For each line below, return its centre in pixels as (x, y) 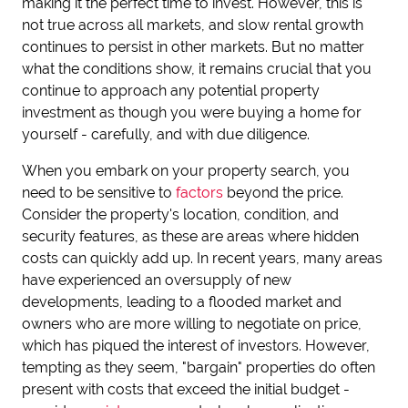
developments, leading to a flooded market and (182, 302)
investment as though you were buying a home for (192, 112)
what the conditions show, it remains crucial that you (197, 69)
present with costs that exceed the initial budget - (186, 389)
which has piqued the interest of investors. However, (196, 346)
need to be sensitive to (99, 193)
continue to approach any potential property (171, 91)
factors (199, 193)
